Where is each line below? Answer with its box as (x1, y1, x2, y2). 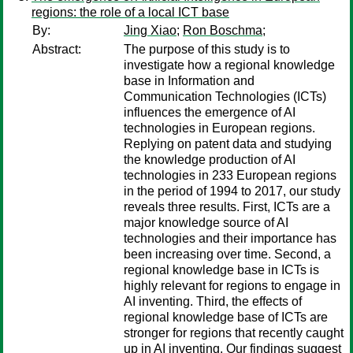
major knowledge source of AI (124, 216, 288, 229)
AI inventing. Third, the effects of (124, 295, 302, 308)
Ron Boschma (183, 24, 262, 37)
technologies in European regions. (124, 121, 315, 135)
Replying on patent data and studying (124, 137, 332, 150)
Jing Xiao (124, 24, 176, 37)
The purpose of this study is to (124, 43, 290, 56)
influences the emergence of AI (124, 106, 295, 119)
